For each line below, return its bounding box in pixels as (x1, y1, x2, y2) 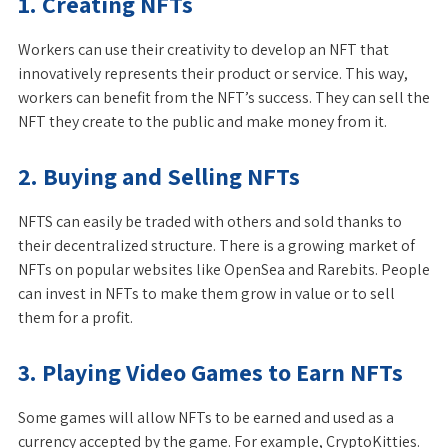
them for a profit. (18, 307, 133, 328)
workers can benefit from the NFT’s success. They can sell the (18, 87, 430, 108)
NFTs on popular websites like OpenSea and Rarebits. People (18, 259, 430, 280)
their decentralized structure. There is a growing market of (18, 235, 415, 256)
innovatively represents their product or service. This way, (18, 63, 408, 84)
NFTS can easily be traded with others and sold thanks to (18, 211, 402, 232)
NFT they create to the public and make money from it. (18, 111, 390, 132)
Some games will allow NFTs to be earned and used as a (18, 407, 394, 428)
